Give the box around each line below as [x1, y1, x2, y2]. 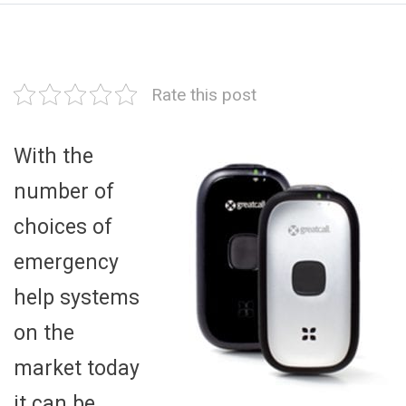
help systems [14, 285, 140, 310]
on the [14, 320, 74, 345]
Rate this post [151, 83, 256, 105]
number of [14, 179, 114, 204]
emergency [14, 249, 119, 275]
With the [14, 143, 93, 169]
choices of [14, 214, 112, 239]
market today [14, 355, 140, 381]
